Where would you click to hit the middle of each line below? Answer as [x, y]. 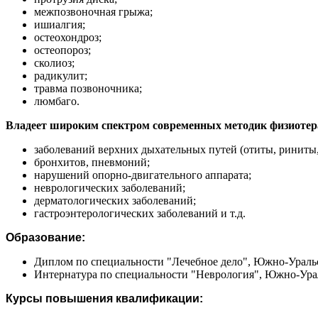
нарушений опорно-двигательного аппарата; [143, 175]
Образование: [45, 237]
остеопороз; [62, 50]
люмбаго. [57, 101]
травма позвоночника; [88, 88]
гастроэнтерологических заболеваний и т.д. [140, 213]
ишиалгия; [60, 24]
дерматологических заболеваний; [115, 200]
